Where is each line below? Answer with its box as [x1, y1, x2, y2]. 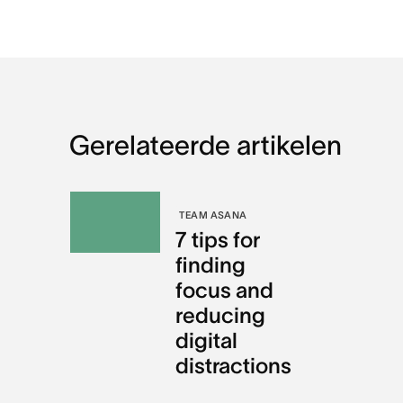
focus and [175, 277, 274, 302]
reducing [175, 302, 266, 327]
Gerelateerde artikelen [68, 130, 342, 160]
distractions [175, 353, 292, 378]
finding [175, 252, 246, 277]
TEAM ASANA [179, 209, 247, 220]
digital [175, 327, 238, 353]
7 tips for [175, 227, 261, 252]
